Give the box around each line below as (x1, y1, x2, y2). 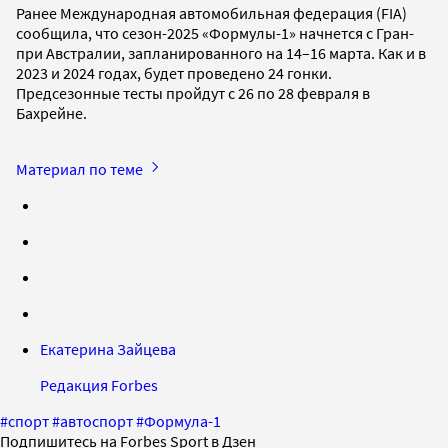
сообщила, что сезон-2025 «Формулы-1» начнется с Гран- (16, 22, 414, 43)
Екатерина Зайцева (40, 338, 176, 359)
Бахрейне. (16, 102, 87, 123)
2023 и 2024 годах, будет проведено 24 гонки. (16, 62, 332, 83)
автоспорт (60, 410, 133, 431)
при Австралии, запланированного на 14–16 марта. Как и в (16, 42, 426, 63)
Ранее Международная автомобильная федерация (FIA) (16, 2, 407, 23)
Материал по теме (16, 158, 146, 179)
